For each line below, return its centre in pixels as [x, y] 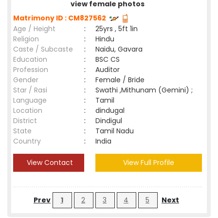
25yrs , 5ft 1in [117, 29]
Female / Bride [122, 80]
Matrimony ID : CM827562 [61, 18]
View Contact [49, 163]
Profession [31, 70]
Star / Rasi [30, 90]
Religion [26, 39]
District [25, 121]
